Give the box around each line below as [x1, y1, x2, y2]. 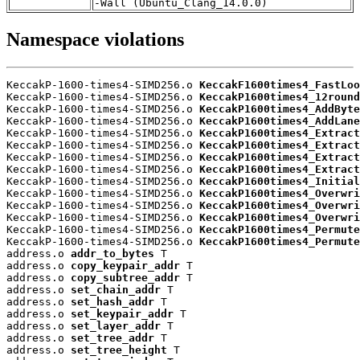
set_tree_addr [71, 332, 154, 345]
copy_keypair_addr [71, 260, 180, 272]
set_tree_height [71, 344, 167, 357]
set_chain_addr [71, 284, 161, 297]
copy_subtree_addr [71, 272, 180, 284]
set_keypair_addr [71, 308, 174, 321]
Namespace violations [6, 29, 184, 51]
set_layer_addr [71, 320, 161, 333]
